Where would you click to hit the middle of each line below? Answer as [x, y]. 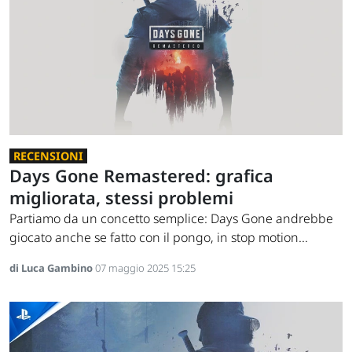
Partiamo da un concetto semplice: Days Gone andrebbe [171, 218]
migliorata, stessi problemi [121, 197]
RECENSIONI [48, 156]
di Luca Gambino [52, 268]
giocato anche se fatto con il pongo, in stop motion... [159, 237]
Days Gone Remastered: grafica [141, 175]
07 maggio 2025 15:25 [145, 268]
